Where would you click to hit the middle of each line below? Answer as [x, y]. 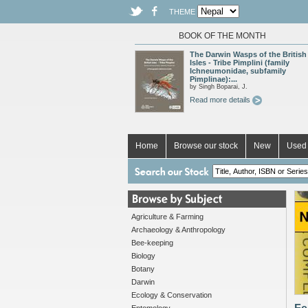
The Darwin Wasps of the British [248, 54]
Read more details [221, 100]
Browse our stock [206, 146]
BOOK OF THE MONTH [222, 36]
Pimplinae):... [213, 79]
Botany [143, 269]
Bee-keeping [152, 243]
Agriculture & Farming [167, 217]
